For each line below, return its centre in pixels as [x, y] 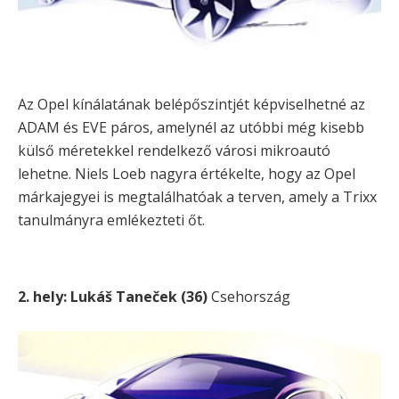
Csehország [249, 297]
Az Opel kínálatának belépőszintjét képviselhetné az [191, 105]
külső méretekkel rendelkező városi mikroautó [174, 151]
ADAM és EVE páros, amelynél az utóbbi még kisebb [191, 128]
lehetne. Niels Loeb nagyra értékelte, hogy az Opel [187, 174]
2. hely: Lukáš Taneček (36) [113, 297]
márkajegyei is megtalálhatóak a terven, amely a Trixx [197, 197]
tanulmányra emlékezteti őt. [111, 220]
